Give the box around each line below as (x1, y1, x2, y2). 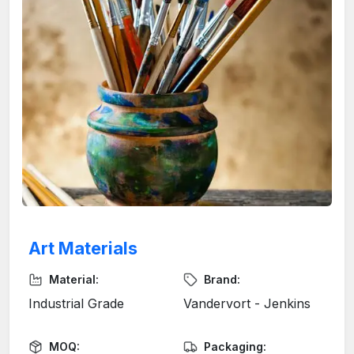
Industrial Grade (28, 296, 124, 312)
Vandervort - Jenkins (183, 296, 311, 312)
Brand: (204, 273, 240, 287)
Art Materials (28, 238, 137, 259)
